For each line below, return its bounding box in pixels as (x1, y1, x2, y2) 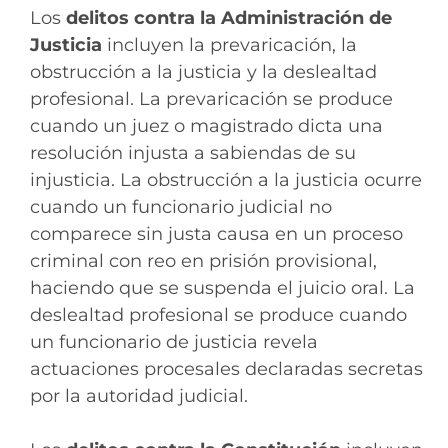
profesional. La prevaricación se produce (30, 87, 393, 110)
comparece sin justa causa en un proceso (30, 222, 403, 245)
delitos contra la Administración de (66, 6, 392, 29)
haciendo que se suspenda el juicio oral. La (30, 276, 415, 299)
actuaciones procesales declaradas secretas (30, 357, 423, 380)
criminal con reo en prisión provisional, (30, 249, 377, 272)
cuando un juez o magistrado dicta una (30, 114, 383, 137)
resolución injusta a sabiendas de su (30, 141, 356, 164)
